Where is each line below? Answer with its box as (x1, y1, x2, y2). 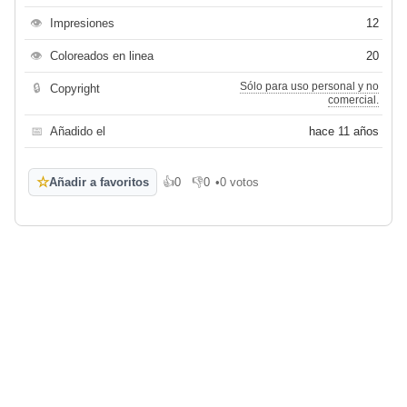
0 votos (220, 175, 259, 190)
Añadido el (50, 124, 105, 139)
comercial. (328, 94, 379, 107)
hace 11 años (309, 124, 379, 139)
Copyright (50, 82, 100, 96)
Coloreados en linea (50, 49, 154, 64)
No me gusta (192, 182, 259, 196)
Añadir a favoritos (49, 175, 149, 190)
